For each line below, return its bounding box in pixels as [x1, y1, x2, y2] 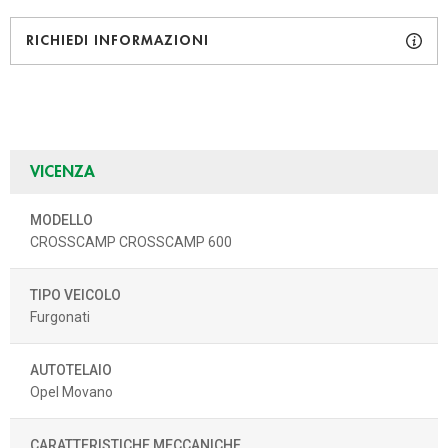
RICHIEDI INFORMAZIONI [26, 32, 209, 47]
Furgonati [30, 308, 90, 325]
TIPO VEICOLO [30, 286, 121, 303]
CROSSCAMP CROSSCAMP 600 [30, 233, 232, 250]
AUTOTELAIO [30, 361, 112, 378]
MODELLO [30, 211, 93, 228]
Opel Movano [30, 383, 113, 400]
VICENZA [30, 163, 95, 180]
